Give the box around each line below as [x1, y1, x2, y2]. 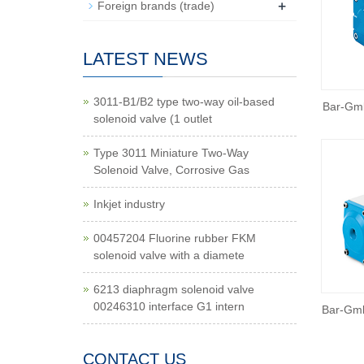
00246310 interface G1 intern [93, 300, 245, 313]
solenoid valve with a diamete [93, 249, 245, 262]
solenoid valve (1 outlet [93, 112, 212, 125]
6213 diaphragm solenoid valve [93, 283, 254, 296]
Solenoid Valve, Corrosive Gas [93, 163, 249, 176]
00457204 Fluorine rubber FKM [93, 232, 256, 245]
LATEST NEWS [83, 49, 208, 69]
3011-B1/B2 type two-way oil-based [93, 95, 275, 108]
